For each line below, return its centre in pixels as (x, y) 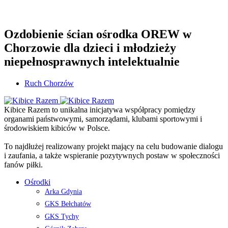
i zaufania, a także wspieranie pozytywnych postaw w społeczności (112, 155)
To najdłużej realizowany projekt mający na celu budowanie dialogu (113, 146)
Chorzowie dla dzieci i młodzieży (90, 48)
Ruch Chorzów (49, 83)
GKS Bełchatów (68, 204)
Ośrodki (37, 182)
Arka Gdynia (63, 191)
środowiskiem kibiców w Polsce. (57, 128)
